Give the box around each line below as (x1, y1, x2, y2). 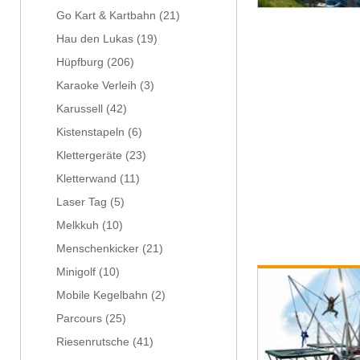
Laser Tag (56, 196, 107, 208)
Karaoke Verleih (56, 80, 137, 92)
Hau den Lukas (56, 33, 133, 45)
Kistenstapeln (56, 126, 125, 138)
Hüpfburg (56, 56, 104, 68)
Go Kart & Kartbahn (56, 10, 156, 22)
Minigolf (56, 266, 96, 278)
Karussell (56, 103, 103, 115)
